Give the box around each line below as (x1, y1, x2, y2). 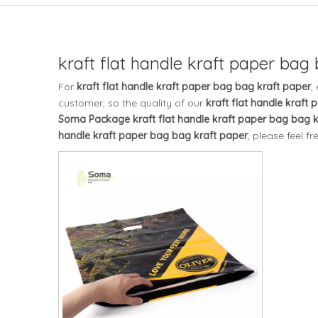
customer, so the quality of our (58, 97, 206, 109)
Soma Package (58, 113, 130, 126)
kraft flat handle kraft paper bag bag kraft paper (77, 80, 311, 93)
